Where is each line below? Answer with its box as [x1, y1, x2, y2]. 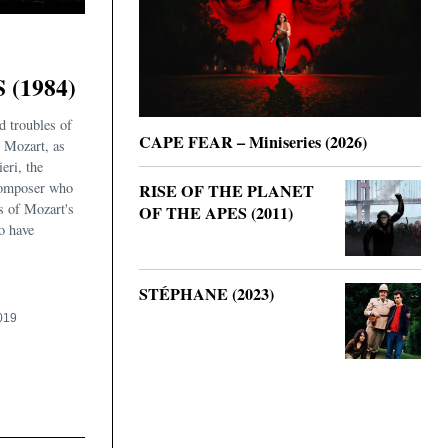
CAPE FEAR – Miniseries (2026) [139, 129, 367, 154]
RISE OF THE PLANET [139, 178, 314, 203]
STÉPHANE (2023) [139, 281, 274, 306]
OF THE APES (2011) [139, 200, 293, 225]
